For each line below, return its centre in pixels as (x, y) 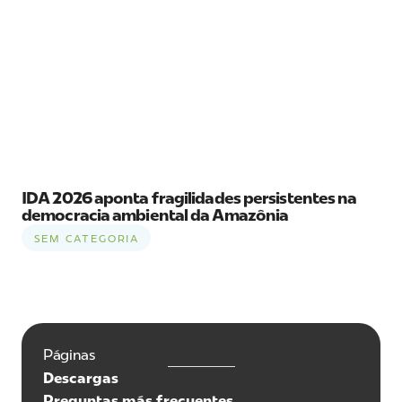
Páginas (69, 354)
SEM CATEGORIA (87, 238)
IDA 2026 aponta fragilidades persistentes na (189, 198)
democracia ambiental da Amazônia (155, 215)
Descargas (81, 378)
